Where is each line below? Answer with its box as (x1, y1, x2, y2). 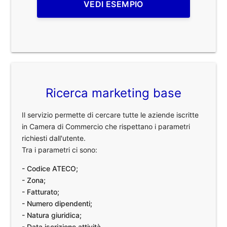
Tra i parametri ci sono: (22, 145, 98, 155)
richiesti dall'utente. (22, 134, 86, 143)
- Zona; (22, 176, 46, 185)
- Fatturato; (22, 187, 60, 197)
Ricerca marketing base (46, 86, 181, 101)
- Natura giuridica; (22, 211, 82, 220)
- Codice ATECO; (22, 164, 79, 173)
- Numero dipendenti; (22, 199, 93, 208)
